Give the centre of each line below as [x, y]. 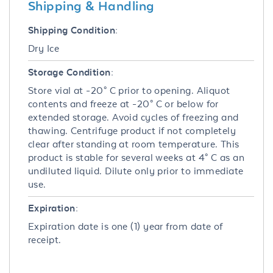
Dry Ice [44, 48]
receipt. [45, 239]
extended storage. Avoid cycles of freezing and [133, 117]
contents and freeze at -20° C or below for [123, 104]
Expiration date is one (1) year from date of [126, 226]
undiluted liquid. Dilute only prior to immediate [136, 171]
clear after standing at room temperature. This [134, 144]
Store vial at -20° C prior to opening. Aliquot [129, 90]
